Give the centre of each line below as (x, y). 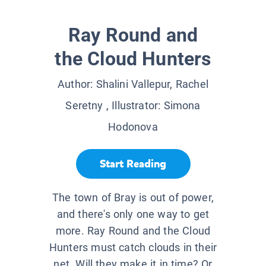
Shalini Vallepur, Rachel (152, 84)
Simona (182, 106)
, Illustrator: (133, 106)
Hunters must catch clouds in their (133, 248)
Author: (77, 84)
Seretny (84, 106)
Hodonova (133, 127)
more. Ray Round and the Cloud (133, 231)
